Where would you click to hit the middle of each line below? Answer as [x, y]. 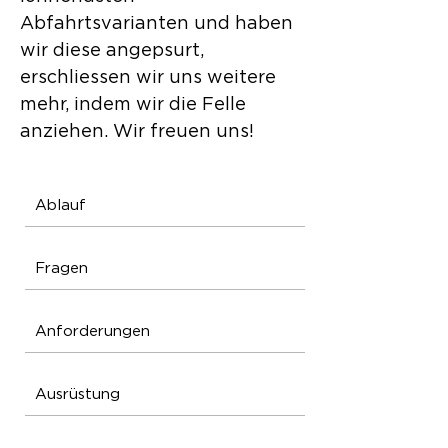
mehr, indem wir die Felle [133, 105]
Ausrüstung [77, 394]
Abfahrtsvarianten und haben [156, 24]
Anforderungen [92, 331]
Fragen [61, 268]
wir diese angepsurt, [112, 51]
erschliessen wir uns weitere [148, 78]
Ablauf [60, 205]
